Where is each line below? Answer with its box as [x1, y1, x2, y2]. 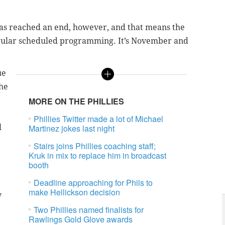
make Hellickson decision [29, 186, 121, 198]
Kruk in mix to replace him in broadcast [29, 150, 167, 162]
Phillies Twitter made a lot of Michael [34, 113, 164, 125]
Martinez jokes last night [29, 123, 115, 135]
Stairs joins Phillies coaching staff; [34, 140, 156, 152]
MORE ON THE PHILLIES [29, 95, 125, 107]
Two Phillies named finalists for [34, 204, 144, 216]
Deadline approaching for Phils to [34, 177, 153, 189]
